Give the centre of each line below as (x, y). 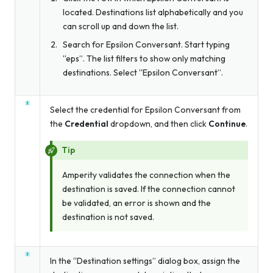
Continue (227, 124)
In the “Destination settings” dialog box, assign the (145, 261)
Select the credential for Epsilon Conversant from (145, 110)
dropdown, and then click (158, 124)
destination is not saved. (108, 217)
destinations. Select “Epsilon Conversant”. (143, 72)
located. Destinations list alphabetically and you (153, 12)
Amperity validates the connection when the (146, 175)
